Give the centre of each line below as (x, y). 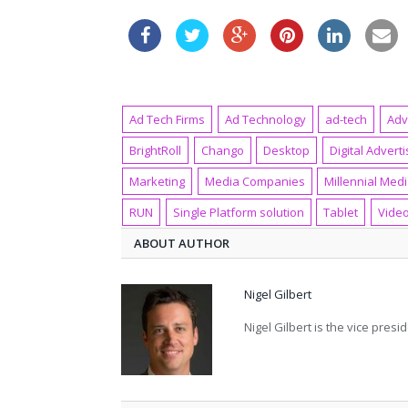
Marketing (158, 181)
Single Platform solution (238, 212)
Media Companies (255, 181)
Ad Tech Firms (168, 119)
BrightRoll (156, 150)
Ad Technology (265, 119)
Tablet (341, 212)
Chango (222, 150)
